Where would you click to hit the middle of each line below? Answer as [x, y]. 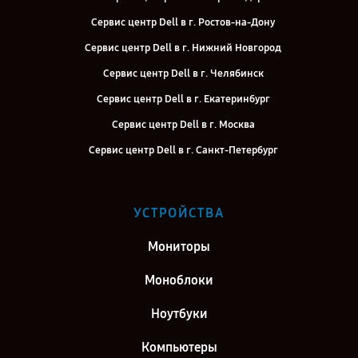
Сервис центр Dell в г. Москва [183, 125]
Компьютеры [179, 347]
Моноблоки [179, 280]
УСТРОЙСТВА [179, 213]
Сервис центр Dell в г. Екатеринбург [183, 99]
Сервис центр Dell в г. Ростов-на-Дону [183, 22]
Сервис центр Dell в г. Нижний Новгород [183, 48]
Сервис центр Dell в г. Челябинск [183, 74]
